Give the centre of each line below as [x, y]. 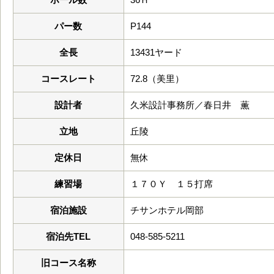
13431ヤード [156, 52]
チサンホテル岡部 [167, 210]
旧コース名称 [68, 263]
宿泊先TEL [68, 236]
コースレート [68, 79]
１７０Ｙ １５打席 [172, 184]
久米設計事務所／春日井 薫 [190, 105]
